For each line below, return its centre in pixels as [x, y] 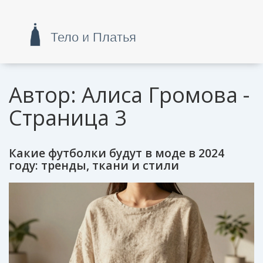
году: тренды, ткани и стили [94, 165]
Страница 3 [68, 118]
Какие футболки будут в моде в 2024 [117, 153]
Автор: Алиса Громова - [129, 95]
